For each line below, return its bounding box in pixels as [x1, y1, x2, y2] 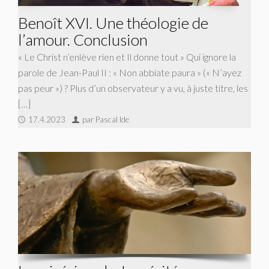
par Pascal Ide [82, 114, 129, 124]
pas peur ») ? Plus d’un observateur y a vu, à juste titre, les [18, 82, 248, 94]
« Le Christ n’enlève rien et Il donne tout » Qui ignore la [18, 50, 236, 62]
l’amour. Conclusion [18, 29, 148, 49]
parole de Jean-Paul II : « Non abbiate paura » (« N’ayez [18, 66, 241, 78]
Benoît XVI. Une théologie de [18, 13, 208, 32]
